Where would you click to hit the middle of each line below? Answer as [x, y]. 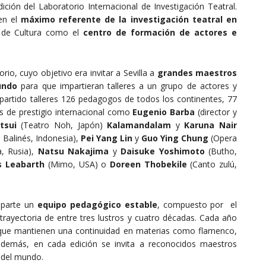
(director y [216, 112]
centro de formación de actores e [160, 32]
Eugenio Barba [164, 112]
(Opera [223, 138]
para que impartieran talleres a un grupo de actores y [127, 85]
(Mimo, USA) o [77, 164]
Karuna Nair [211, 125]
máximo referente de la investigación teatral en [129, 19]
